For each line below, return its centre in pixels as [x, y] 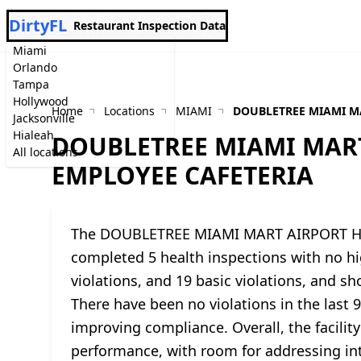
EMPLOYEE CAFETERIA [183, 175]
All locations [46, 152]
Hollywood [41, 101]
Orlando [35, 67]
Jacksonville [44, 118]
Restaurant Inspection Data [149, 25]
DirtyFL [38, 25]
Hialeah [33, 135]
